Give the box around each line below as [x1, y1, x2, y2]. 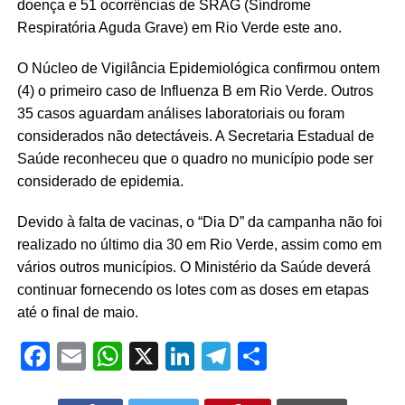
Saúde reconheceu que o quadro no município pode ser [16, 151, 373, 166]
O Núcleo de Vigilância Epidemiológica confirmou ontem [16, 61, 380, 76]
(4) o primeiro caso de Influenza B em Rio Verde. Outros [16, 83, 373, 99]
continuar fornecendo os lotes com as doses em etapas [16, 282, 369, 297]
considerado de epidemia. [16, 174, 184, 189]
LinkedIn [193, 339, 300, 373]
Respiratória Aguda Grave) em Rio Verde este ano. [16, 20, 342, 35]
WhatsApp [121, 339, 252, 373]
